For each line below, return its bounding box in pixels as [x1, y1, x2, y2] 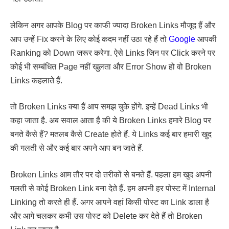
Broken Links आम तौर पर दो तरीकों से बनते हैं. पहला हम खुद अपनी [10, 170, 212, 179]
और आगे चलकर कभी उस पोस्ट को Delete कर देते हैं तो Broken [10, 211, 202, 220]
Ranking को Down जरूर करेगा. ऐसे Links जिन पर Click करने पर [10, 48, 215, 57]
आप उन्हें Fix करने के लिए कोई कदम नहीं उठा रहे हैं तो [10, 34, 169, 43]
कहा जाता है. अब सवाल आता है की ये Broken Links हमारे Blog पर [10, 116, 211, 125]
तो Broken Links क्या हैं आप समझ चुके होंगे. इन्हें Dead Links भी [10, 102, 208, 111]
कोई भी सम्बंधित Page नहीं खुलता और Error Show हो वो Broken [10, 62, 211, 71]
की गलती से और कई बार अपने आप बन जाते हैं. [10, 144, 144, 153]
